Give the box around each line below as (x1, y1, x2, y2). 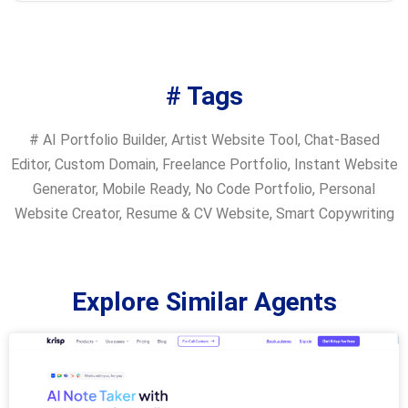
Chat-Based (303, 130, 380, 148)
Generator (33, 179, 96, 198)
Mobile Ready (102, 179, 189, 198)
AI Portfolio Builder (42, 130, 165, 148)
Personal (319, 179, 375, 198)
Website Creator (14, 204, 119, 222)
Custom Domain (54, 155, 156, 173)
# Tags (165, 80, 243, 111)
